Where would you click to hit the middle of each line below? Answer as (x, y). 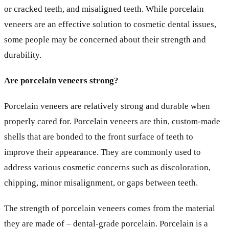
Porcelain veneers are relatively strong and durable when (107, 106)
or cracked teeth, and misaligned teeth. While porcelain (104, 9)
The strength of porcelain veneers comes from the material (110, 208)
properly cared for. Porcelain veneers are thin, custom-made (112, 121)
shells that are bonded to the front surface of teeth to (99, 136)
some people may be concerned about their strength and (105, 39)
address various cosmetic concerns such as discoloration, (107, 167)
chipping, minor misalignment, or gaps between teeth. (101, 182)
